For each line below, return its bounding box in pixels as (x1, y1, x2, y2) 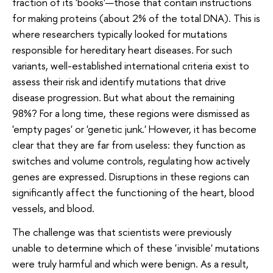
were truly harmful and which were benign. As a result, (12, 257, 249, 271)
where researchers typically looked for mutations (12, 26, 227, 41)
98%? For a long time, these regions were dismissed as (12, 105, 250, 120)
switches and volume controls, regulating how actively (12, 153, 250, 168)
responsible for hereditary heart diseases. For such (12, 42, 232, 57)
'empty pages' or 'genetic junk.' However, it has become (12, 121, 257, 136)
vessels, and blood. (12, 200, 97, 215)
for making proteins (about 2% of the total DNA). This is (12, 10, 260, 25)
